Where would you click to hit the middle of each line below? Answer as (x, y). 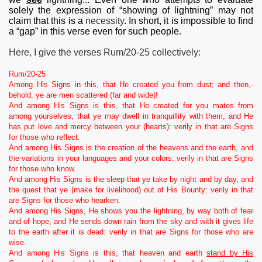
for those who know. (42, 169)
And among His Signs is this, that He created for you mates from (131, 106)
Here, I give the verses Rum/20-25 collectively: (105, 53)
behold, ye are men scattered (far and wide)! (83, 95)
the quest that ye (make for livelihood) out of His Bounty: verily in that (131, 190)
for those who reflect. (44, 137)
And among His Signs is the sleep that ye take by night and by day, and (131, 180)
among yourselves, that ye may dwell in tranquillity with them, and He (131, 116)
